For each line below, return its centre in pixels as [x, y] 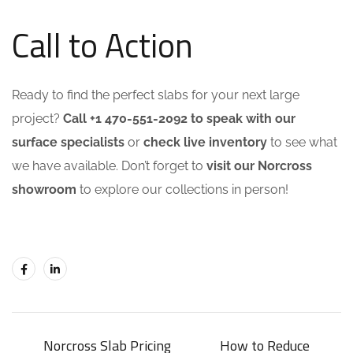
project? [37, 119]
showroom [44, 190]
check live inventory [205, 142]
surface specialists [68, 142]
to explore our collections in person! [182, 190]
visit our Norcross [259, 166]
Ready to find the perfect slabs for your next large [156, 95]
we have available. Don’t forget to [109, 166]
